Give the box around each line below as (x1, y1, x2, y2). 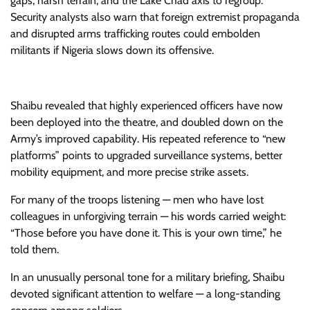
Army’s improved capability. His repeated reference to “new (10, 132, 286, 146)
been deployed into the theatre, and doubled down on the (10, 116, 283, 129)
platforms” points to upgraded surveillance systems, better (10, 149, 282, 163)
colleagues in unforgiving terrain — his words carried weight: (10, 210, 286, 224)
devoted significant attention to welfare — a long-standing (10, 287, 280, 301)
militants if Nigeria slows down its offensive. (10, 44, 214, 57)
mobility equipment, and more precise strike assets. (10, 165, 248, 179)
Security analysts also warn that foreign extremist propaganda (10, 10, 300, 24)
